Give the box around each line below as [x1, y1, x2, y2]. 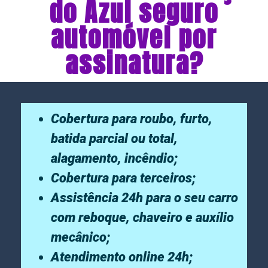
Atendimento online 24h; [51, 249, 193, 264]
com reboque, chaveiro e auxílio [51, 210, 234, 225]
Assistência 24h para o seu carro [51, 190, 238, 205]
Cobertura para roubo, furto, [51, 111, 212, 126]
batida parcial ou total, [51, 131, 178, 146]
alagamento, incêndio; [51, 151, 178, 166]
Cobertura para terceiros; [51, 170, 196, 185]
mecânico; [51, 230, 110, 245]
